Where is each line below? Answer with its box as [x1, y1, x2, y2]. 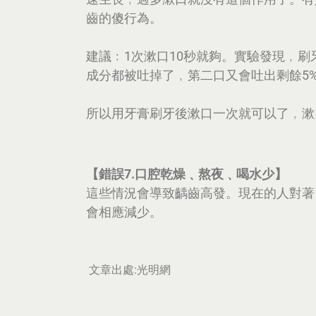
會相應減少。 [86, 205, 162, 219]
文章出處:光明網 [89, 263, 171, 276]
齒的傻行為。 [86, 11, 162, 25]
